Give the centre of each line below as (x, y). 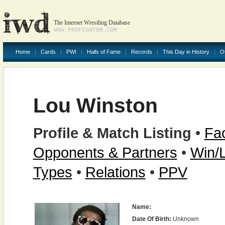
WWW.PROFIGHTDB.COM (85, 30)
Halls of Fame (103, 52)
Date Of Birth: (151, 219)
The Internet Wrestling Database (92, 23)
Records (141, 52)
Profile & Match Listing (112, 133)
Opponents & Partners (105, 152)
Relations (115, 172)
